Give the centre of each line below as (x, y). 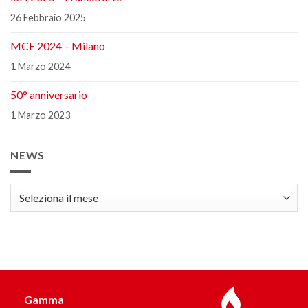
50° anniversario (49, 94)
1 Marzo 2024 (40, 66)
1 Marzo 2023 (40, 115)
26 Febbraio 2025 (48, 17)
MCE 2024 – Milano (58, 45)
